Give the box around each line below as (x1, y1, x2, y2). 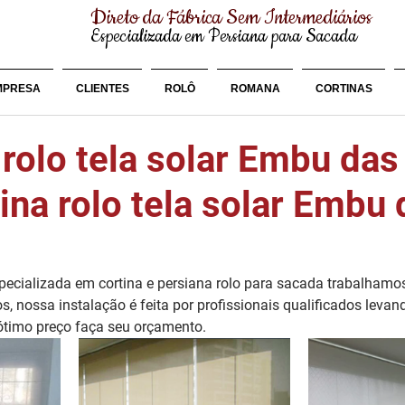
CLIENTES (75, 82, 129, 95)
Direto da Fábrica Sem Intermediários (90, 5, 372, 32)
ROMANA (230, 82, 280, 95)
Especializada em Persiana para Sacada (90, 24, 357, 49)
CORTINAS (315, 82, 372, 95)
